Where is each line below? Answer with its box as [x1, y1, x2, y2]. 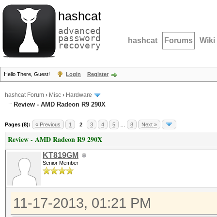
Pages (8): [5, 122, 31, 127]
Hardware [66, 92, 92, 99]
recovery [58, 40, 101, 50]
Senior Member [43, 160, 78, 166]
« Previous [35, 122, 61, 127]
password [58, 33, 101, 43]
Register [87, 71, 108, 77]
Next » [141, 122, 157, 127]
